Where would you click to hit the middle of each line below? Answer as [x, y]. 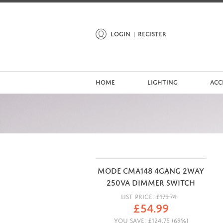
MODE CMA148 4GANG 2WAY [151, 169]
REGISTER [152, 33]
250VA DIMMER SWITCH [151, 181]
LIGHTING [163, 81]
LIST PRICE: [137, 196]
